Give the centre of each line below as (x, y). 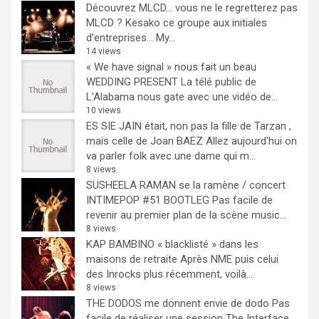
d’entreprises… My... (131, 37)
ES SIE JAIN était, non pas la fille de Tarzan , (189, 126)
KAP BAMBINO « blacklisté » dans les (172, 244)
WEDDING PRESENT (132, 82)
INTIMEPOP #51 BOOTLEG (148, 200)
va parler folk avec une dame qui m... (171, 156)
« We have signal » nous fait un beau (171, 67)
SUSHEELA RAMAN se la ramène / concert (186, 185)
